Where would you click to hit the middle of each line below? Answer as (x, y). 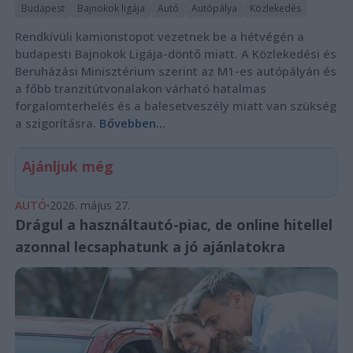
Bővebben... (132, 123)
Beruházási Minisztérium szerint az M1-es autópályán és (175, 71)
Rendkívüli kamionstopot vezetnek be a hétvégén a (159, 36)
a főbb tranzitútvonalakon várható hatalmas (140, 88)
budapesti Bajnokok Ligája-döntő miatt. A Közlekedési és (175, 53)
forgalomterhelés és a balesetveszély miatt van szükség (175, 105)
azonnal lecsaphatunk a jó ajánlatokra (150, 246)
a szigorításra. (57, 123)
